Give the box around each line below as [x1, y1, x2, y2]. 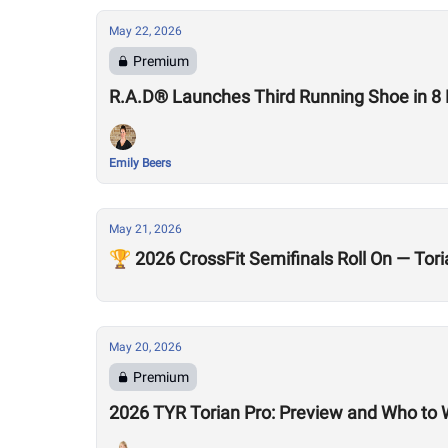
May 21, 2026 [109, 222, 182, 236]
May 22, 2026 [109, 24, 182, 38]
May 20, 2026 [109, 340, 182, 354]
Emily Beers [109, 156, 171, 170]
